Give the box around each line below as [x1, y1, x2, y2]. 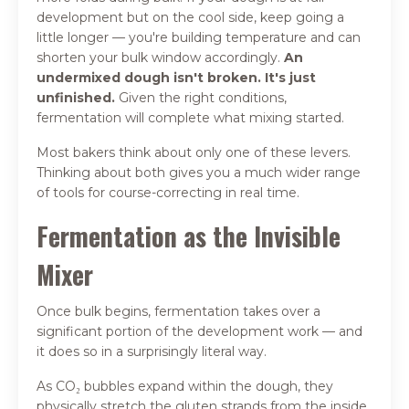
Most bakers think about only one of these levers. [37, 143, 351, 161]
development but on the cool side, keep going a [37, 8, 344, 26]
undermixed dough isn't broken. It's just [37, 68, 316, 86]
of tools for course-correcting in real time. [37, 184, 299, 201]
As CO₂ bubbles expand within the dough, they [37, 377, 333, 394]
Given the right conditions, [115, 89, 287, 106]
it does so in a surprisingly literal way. [37, 342, 267, 360]
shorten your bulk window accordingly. [37, 48, 284, 66]
